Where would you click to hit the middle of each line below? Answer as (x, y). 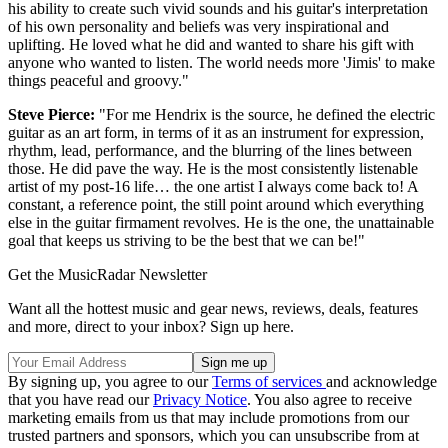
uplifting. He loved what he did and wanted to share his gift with (211, 45)
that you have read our (80, 400)
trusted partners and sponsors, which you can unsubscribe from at (213, 436)
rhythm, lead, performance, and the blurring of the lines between (210, 151)
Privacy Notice (200, 400)
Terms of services (269, 382)
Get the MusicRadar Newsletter (107, 275)
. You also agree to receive (329, 400)
